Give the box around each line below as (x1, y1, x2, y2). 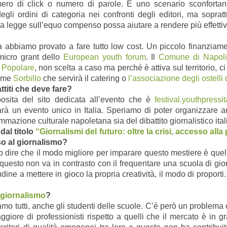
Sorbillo (13, 73, 43, 83)
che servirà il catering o (43, 73, 128, 83)
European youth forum (63, 52, 146, 61)
